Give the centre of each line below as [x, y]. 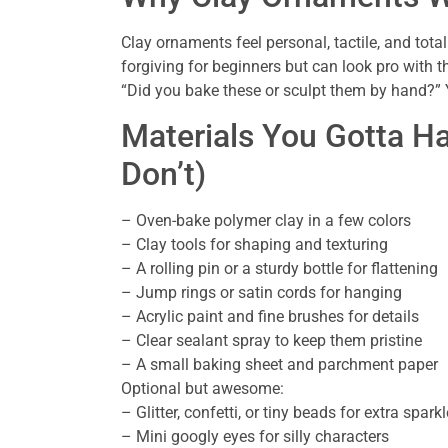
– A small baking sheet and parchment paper [279, 365]
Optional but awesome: [202, 389]
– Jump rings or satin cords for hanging [261, 293]
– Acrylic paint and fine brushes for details [269, 317]
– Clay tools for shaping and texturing [254, 245]
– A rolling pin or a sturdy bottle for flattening [279, 269]
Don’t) [163, 174]
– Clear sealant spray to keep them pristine [271, 341]
